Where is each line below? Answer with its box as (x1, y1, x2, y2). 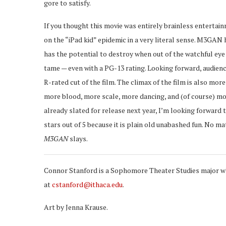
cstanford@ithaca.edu (52, 179, 123, 189)
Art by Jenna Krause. (44, 202, 108, 212)
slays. (68, 133, 88, 143)
